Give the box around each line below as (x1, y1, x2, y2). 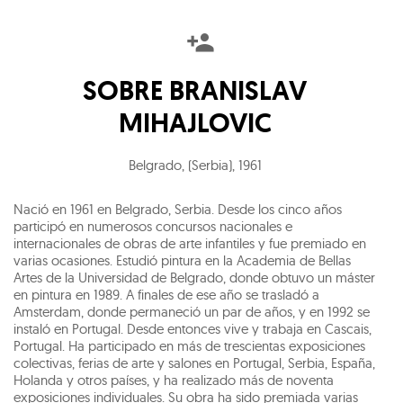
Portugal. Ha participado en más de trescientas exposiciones (13, 337, 365, 354)
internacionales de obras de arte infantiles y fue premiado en (13, 235, 366, 252)
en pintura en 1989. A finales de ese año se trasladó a (13, 286, 319, 303)
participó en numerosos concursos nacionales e (13, 218, 292, 235)
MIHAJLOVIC (118, 105, 272, 140)
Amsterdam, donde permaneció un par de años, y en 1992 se (13, 303, 370, 320)
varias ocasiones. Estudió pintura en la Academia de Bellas (13, 252, 351, 269)
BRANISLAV (169, 73, 307, 108)
